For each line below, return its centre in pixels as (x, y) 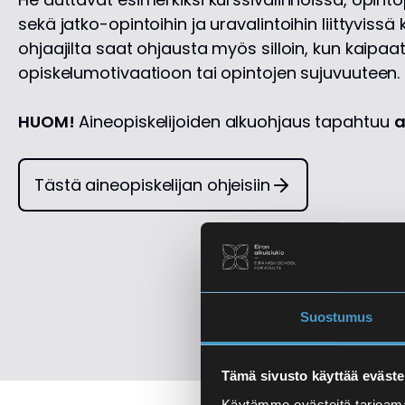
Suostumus (336, 316)
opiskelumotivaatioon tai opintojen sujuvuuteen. (209, 73)
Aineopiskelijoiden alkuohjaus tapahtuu (234, 122)
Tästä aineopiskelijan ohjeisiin (152, 185)
